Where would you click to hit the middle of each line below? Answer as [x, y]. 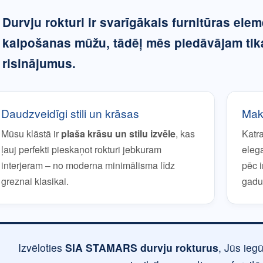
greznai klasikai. [35, 181]
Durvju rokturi [43, 22]
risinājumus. [39, 63]
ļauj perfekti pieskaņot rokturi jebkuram [81, 149]
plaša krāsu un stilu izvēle [118, 133]
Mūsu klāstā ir [31, 133]
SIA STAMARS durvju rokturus [141, 247]
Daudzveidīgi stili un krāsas [70, 113]
